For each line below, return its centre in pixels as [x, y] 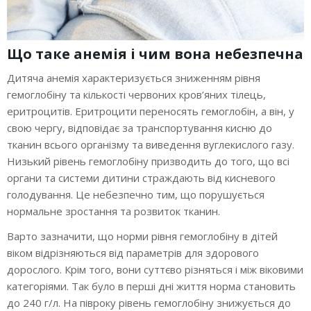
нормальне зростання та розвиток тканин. [114, 211]
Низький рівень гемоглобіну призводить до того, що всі [148, 161]
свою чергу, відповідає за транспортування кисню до [140, 127]
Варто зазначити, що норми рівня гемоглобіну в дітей [142, 236]
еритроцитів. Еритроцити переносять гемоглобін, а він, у [151, 111]
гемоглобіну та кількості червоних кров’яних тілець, [136, 94]
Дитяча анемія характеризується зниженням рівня [134, 77]
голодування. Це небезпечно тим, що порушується [136, 194]
